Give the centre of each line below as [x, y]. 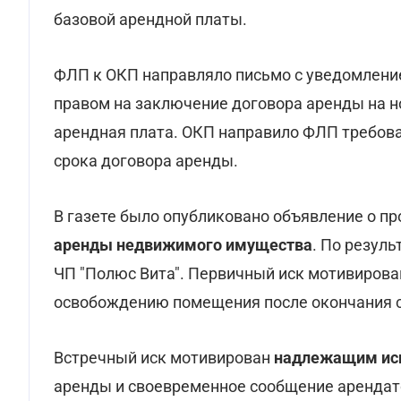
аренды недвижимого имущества [183, 245]
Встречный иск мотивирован [162, 358]
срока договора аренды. [146, 161]
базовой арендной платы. [150, 19]
